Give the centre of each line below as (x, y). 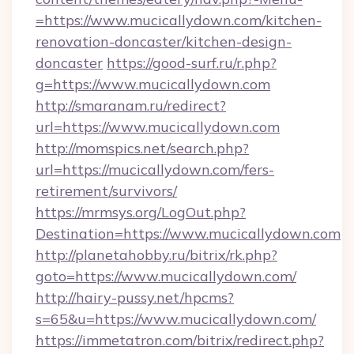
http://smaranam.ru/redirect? (131, 105)
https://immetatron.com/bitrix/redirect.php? (180, 340)
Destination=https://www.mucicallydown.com (188, 233)
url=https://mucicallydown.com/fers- (155, 169)
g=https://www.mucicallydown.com (153, 84)
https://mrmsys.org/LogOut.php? (141, 212)
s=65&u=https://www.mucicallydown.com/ (176, 319)
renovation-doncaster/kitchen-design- (164, 41)
